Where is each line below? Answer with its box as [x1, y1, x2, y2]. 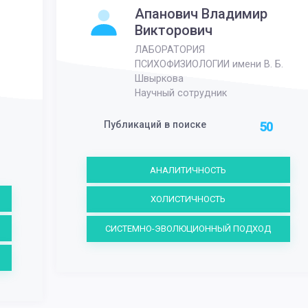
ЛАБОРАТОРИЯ [135, 44, 206, 56]
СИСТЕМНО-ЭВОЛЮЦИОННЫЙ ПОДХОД [105, 223, 272, 234]
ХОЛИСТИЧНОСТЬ [151, 194, 226, 205]
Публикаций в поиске [104, 118, 207, 130]
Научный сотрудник [135, 87, 228, 99]
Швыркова [135, 73, 184, 85]
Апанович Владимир [135, 5, 268, 22]
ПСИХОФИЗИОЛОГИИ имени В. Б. [135, 58, 284, 70]
